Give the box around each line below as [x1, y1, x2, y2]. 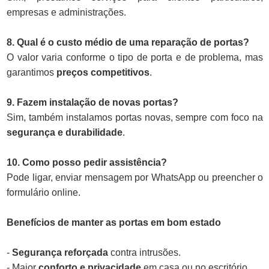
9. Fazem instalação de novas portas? [7, 97, 178, 108]
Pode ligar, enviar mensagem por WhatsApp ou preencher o [7, 172, 263, 183]
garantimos [7, 67, 56, 78]
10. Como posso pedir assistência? [7, 157, 167, 168]
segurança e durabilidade [7, 127, 122, 138]
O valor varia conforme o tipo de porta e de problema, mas [7, 52, 263, 63]
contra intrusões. [108, 247, 181, 258]
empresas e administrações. [7, 7, 126, 18]
